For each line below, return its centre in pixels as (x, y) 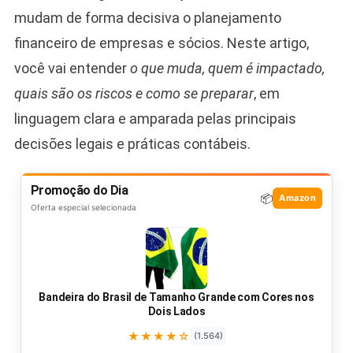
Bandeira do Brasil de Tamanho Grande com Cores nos (176, 297)
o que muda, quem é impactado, (227, 68)
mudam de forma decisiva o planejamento (147, 17)
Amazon (298, 198)
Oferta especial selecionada (83, 207)
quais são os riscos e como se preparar (134, 93)
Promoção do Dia (79, 190)
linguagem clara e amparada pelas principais (155, 118)
